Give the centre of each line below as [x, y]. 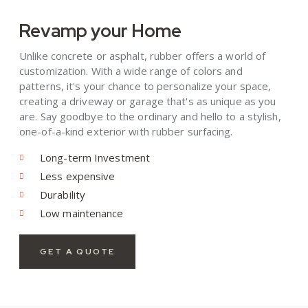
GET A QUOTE [78, 251]
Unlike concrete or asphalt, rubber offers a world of [143, 55]
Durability [63, 194]
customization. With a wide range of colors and [131, 70]
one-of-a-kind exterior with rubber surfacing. [126, 131]
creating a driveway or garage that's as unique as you [148, 101]
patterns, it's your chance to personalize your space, [145, 86]
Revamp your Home [100, 31]
